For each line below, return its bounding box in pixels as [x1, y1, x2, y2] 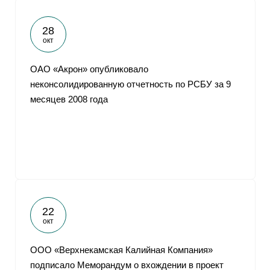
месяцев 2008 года [30, 94, 108, 104]
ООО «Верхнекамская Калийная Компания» [30, 245, 213, 255]
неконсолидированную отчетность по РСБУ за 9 [30, 79, 231, 89]
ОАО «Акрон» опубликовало [30, 64, 148, 74]
